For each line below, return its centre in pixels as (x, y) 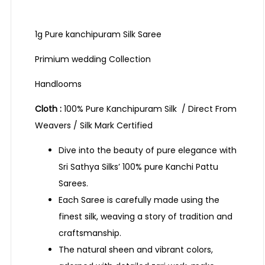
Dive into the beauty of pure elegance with (148, 151)
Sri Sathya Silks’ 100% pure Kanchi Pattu (138, 167)
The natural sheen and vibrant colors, (136, 250)
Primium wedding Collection (93, 59)
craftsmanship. (90, 233)
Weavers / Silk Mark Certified (94, 126)
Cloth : (48, 109)
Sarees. (73, 184)
